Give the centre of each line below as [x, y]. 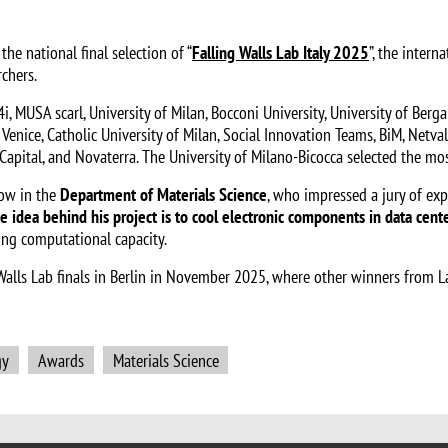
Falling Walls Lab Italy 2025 [280, 53]
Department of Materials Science [161, 195]
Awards [60, 360]
